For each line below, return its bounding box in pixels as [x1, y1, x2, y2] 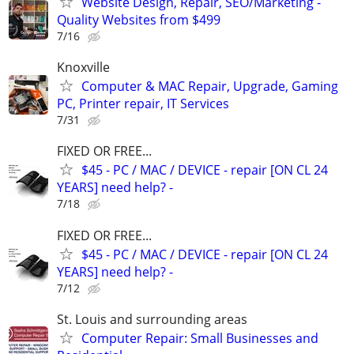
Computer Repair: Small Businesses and [81, 329, 318, 347]
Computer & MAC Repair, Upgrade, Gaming [81, 77, 338, 96]
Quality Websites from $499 [57, 11, 220, 29]
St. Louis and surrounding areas [57, 310, 247, 328]
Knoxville [57, 58, 110, 77]
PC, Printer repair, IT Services [57, 95, 229, 113]
